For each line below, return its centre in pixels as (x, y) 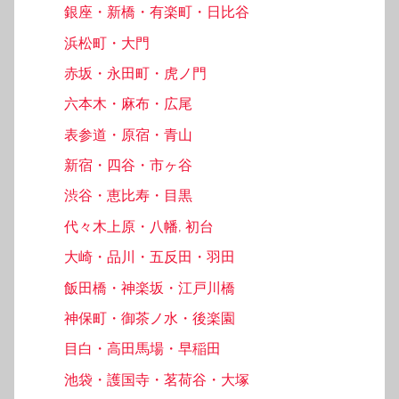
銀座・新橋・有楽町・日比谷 (157, 12)
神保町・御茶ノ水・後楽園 (150, 318)
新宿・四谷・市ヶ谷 (128, 166)
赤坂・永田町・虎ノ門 (135, 73)
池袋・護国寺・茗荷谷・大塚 (157, 379)
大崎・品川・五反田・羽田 (150, 257)
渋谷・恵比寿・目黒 (128, 196)
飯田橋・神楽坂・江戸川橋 (150, 288)
